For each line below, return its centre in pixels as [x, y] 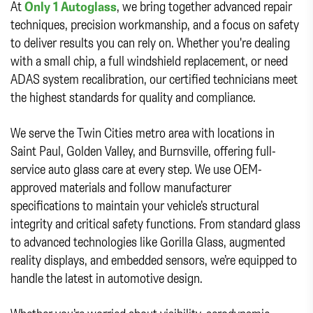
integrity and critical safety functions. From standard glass [155, 224]
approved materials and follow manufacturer [121, 187]
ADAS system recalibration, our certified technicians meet [154, 79]
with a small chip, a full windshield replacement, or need [149, 61]
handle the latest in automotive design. [107, 278]
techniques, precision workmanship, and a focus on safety [155, 24]
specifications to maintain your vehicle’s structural [135, 205]
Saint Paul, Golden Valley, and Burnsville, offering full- [143, 151]
